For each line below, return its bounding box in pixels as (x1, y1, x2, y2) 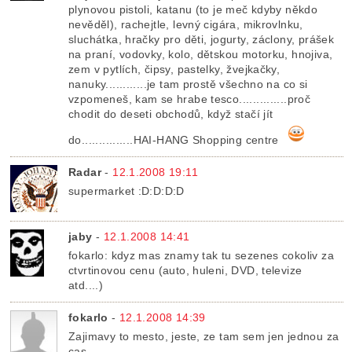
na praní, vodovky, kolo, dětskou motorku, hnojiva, (68, 48, 333, 61)
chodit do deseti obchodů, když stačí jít (68, 108, 273, 121)
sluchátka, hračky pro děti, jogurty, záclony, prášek (68, 33, 335, 46)
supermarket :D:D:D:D (68, 185, 185, 198)
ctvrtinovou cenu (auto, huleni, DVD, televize (68, 264, 302, 277)
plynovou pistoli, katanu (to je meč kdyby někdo (68, 3, 318, 16)
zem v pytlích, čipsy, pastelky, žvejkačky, (68, 63, 280, 76)
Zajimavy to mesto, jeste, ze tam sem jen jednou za (68, 330, 339, 343)
